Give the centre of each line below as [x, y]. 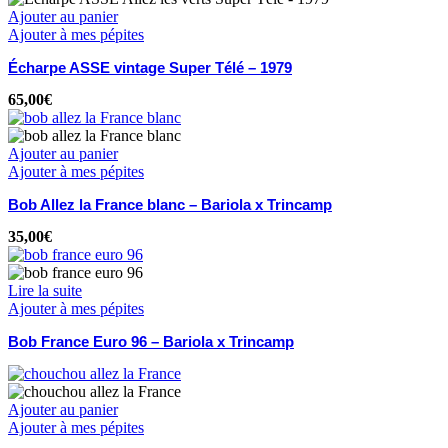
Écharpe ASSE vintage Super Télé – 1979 [150, 68]
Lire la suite [45, 291]
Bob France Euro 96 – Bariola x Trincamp [151, 342]
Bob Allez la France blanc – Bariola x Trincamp [170, 205]
